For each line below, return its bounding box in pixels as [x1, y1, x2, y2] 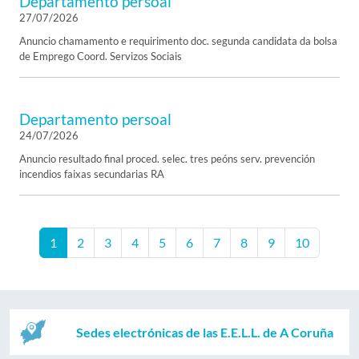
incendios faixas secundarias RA [19, 167, 164, 180]
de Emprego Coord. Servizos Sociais [19, 50, 182, 63]
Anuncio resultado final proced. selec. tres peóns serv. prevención [19, 152, 315, 165]
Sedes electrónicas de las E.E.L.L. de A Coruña [76, 324, 334, 340]
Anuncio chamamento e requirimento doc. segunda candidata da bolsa [19, 34, 337, 47]
